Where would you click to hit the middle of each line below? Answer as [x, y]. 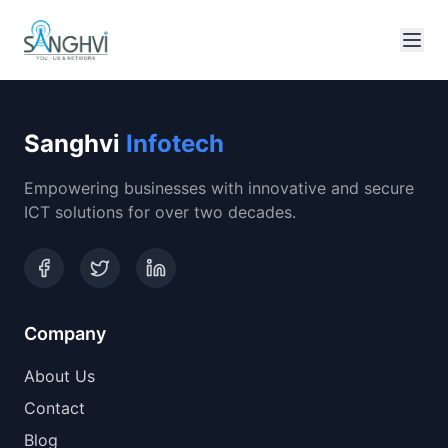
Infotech [175, 143]
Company [65, 333]
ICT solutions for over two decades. [160, 212]
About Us [59, 376]
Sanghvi [75, 143]
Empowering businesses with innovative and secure [219, 188]
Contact [54, 408]
